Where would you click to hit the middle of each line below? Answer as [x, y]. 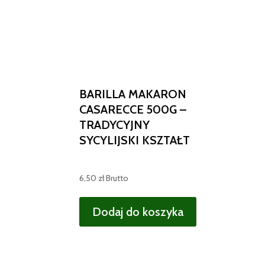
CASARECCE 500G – [133, 109]
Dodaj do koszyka [138, 211]
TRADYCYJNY [115, 125]
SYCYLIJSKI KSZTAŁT [135, 140]
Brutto [117, 178]
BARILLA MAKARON [133, 94]
